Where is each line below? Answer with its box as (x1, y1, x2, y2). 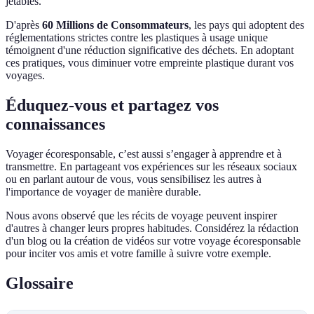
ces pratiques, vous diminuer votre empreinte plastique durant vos (6, 57, 294, 69)
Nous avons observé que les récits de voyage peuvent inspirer (6, 209, 277, 221)
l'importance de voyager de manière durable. (6, 185, 201, 198)
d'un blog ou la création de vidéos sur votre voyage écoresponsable (6, 234, 301, 247)
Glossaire (6, 273, 74, 292)
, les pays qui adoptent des (189, 19, 304, 32)
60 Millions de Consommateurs (42, 19, 189, 32)
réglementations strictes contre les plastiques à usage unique (6, 32, 268, 44)
